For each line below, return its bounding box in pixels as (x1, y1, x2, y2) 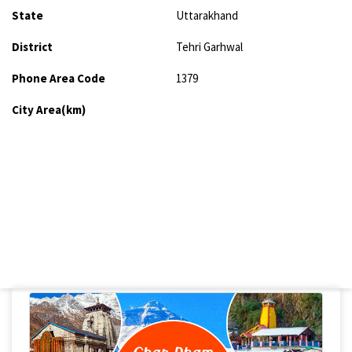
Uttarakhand (176, 8, 238, 24)
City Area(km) (12, 102, 86, 118)
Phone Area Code (12, 71, 105, 86)
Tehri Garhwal (176, 39, 243, 55)
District (12, 39, 53, 55)
